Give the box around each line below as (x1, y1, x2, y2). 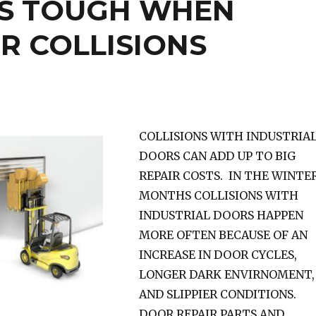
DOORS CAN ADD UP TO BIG (138, 149, 296, 164)
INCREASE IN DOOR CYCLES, (138, 248, 297, 262)
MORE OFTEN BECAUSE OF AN (138, 228, 308, 243)
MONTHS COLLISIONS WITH (138, 188, 298, 203)
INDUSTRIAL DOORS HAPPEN (138, 208, 303, 223)
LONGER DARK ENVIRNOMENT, (138, 267, 315, 282)
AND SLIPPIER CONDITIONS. (138, 287, 296, 302)
